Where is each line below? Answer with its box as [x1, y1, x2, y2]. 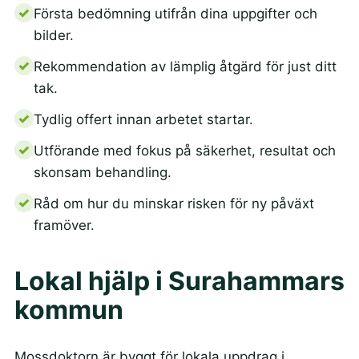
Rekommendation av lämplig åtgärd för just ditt [33, 58, 337, 75]
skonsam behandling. [33, 164, 171, 181]
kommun [14, 294, 123, 326]
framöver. [33, 217, 95, 234]
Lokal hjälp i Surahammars [14, 265, 345, 297]
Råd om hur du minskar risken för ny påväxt [33, 196, 314, 212]
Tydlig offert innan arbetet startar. [33, 111, 253, 128]
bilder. [33, 27, 74, 44]
